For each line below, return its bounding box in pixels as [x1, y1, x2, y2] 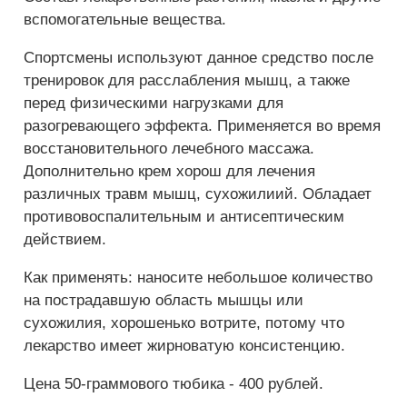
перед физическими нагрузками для [24, 94, 283, 112]
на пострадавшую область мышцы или [24, 291, 303, 309]
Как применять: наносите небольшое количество [24, 268, 372, 286]
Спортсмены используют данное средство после [24, 48, 373, 66]
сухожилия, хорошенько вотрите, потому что [24, 313, 344, 332]
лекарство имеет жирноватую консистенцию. [24, 336, 345, 354]
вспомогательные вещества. [24, 10, 226, 28]
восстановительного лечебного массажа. [24, 139, 314, 157]
